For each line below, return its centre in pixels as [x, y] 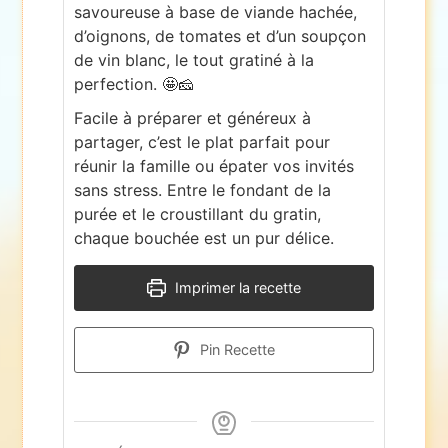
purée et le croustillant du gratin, [198, 214]
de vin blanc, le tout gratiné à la [194, 60]
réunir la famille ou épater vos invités [214, 166]
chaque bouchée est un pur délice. [204, 238]
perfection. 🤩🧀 [134, 84]
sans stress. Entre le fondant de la [203, 190]
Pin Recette [236, 350]
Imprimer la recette [235, 288]
